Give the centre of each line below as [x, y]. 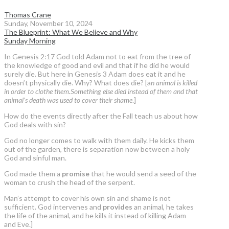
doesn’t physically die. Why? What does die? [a [77, 83]
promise [76, 174]
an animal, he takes [163, 207]
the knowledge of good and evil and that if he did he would [97, 65]
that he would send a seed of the [143, 174]
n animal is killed [174, 83]
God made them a [33, 174]
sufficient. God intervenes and [53, 207]
